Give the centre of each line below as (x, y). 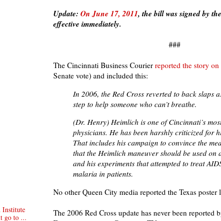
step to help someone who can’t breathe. (135, 104)
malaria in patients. (103, 174)
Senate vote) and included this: (101, 76)
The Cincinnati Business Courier (103, 65)
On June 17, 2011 (109, 14)
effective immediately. (89, 24)
